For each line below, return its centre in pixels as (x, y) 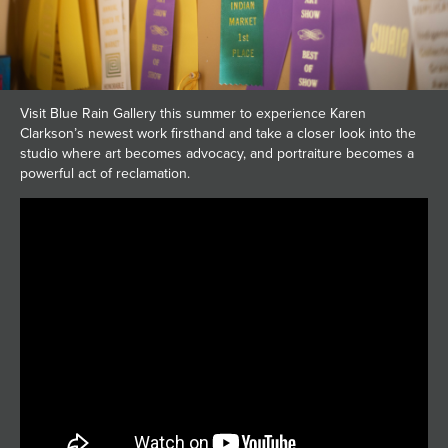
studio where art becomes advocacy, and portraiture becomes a (217, 154)
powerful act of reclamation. (105, 174)
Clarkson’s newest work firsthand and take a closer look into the (218, 134)
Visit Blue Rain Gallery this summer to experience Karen (193, 114)
